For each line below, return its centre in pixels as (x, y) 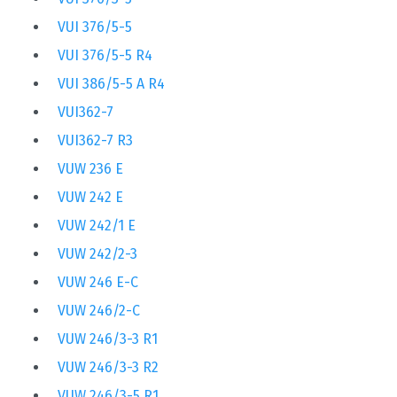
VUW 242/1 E (97, 225)
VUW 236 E (90, 168)
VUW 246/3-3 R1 (108, 339)
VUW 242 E (90, 197)
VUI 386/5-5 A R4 (111, 83)
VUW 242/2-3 (97, 253)
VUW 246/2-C (99, 310)
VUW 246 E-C (98, 282)
